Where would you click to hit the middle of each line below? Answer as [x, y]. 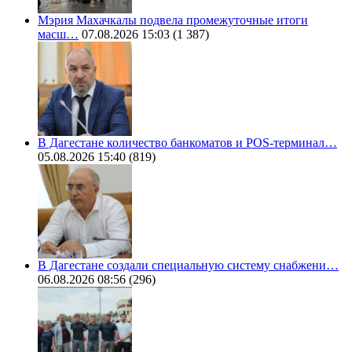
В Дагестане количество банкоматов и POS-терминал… [187, 143]
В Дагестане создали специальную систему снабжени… [188, 266]
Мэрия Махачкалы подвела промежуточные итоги [173, 20]
